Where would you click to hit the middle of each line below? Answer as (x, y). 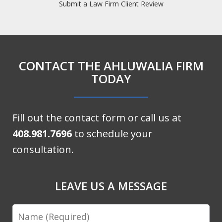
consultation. (43, 149)
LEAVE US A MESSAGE (111, 186)
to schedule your (112, 134)
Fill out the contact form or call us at (97, 118)
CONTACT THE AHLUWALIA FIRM (111, 66)
